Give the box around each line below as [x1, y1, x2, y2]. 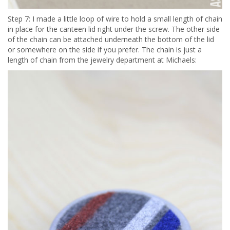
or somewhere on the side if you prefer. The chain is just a [8, 45, 202, 55]
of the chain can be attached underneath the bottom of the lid [8, 34, 214, 45]
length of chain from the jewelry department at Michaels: [8, 55, 197, 65]
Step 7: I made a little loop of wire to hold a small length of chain [8, 14, 222, 24]
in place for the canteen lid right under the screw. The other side [8, 24, 220, 34]
